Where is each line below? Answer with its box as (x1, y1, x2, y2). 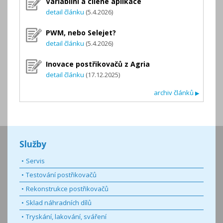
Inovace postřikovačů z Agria (46, 59, 150, 69)
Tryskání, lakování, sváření (26, 212, 107, 221)
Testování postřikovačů (26, 170, 97, 179)
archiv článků (154, 88, 195, 98)
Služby (19, 138, 46, 150)
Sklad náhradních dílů (26, 198, 92, 207)
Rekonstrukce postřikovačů (26, 184, 109, 193)
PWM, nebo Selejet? (46, 27, 116, 37)
